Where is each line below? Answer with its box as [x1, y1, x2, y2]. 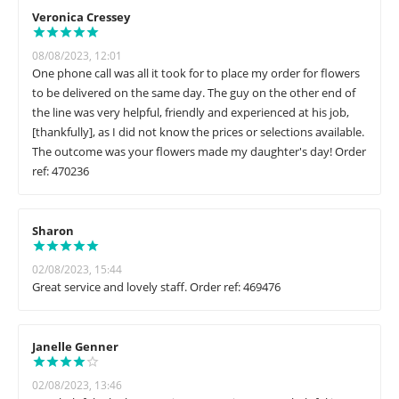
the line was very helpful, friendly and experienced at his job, [32, 104, 349, 121]
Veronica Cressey [32, 9, 130, 26]
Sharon [32, 223, 74, 240]
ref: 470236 [32, 163, 89, 180]
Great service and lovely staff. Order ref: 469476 [32, 279, 281, 296]
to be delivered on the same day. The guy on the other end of [32, 85, 355, 102]
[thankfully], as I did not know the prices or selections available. [32, 124, 364, 141]
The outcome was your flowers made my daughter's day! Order [32, 143, 366, 160]
